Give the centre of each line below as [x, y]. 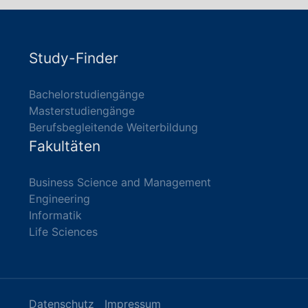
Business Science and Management [120, 182]
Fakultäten [65, 146]
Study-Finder [74, 58]
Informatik [56, 215]
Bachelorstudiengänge [87, 94]
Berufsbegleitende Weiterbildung [114, 127]
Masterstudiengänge [82, 111]
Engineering [60, 199]
